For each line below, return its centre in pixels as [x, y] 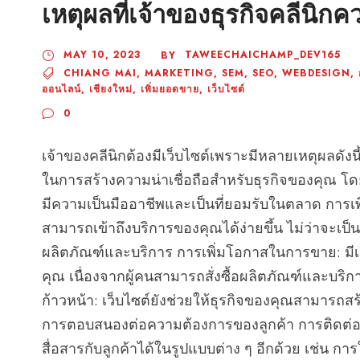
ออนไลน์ [61, 89]
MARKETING [179, 73]
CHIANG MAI [100, 73]
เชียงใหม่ [111, 89]
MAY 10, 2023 [102, 55]
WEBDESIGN [316, 73]
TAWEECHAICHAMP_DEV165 [263, 55]
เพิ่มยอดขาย [170, 89]
